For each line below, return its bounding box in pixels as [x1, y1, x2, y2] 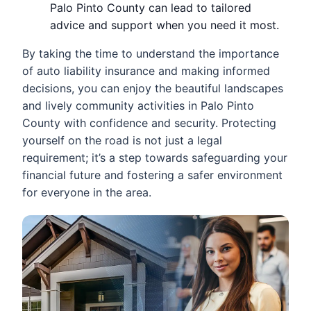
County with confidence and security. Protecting [22, 115, 276, 130]
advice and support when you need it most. [50, 17, 279, 32]
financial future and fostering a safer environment [22, 167, 283, 182]
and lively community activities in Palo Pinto [22, 98, 254, 112]
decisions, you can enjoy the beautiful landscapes [22, 81, 283, 95]
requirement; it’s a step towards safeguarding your [22, 150, 287, 165]
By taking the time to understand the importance [22, 46, 279, 60]
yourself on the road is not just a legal [22, 133, 222, 147]
